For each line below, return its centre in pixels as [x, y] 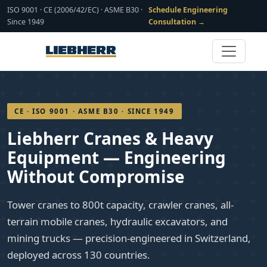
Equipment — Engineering [117, 157]
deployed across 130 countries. [79, 255]
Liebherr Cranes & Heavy [110, 138]
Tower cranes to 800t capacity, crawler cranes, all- [120, 205]
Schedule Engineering [188, 10]
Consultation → [176, 22]
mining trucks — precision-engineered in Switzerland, [129, 238]
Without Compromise [96, 176]
